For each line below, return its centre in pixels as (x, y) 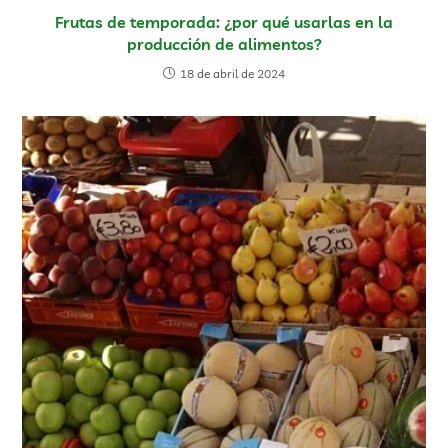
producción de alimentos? (224, 43)
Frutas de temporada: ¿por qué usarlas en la (224, 21)
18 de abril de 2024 (232, 73)
